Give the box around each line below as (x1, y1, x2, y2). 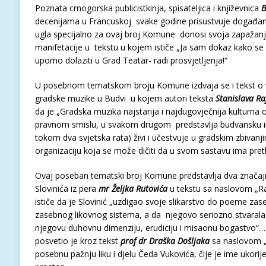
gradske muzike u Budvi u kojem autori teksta (34, 93, 216, 104)
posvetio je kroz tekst (34, 235, 121, 246)
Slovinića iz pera (34, 183, 99, 194)
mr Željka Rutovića (98, 183, 167, 194)
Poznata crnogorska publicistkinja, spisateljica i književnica (34, 2, 261, 14)
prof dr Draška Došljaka (120, 235, 210, 246)
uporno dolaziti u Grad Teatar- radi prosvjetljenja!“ (34, 55, 227, 66)
